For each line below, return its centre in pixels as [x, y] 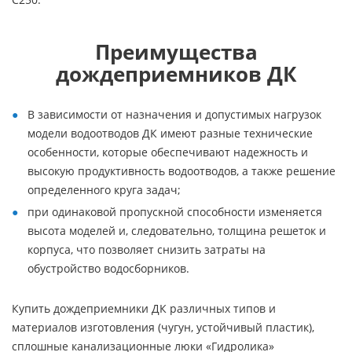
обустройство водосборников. [108, 268]
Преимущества [176, 52]
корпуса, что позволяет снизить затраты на [147, 249]
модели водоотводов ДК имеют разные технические [170, 133]
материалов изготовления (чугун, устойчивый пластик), [163, 327]
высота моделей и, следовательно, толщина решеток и [177, 231]
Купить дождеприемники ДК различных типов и [144, 308]
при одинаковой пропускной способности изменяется [175, 212]
